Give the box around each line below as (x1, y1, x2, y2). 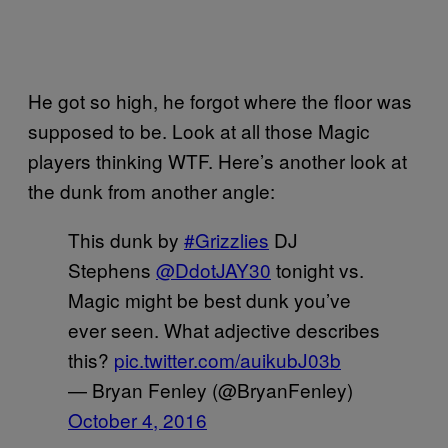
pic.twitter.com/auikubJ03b (114, 345, 341, 373)
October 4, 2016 (68, 405, 207, 433)
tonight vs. (271, 255, 364, 283)
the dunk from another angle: (28, 176, 275, 204)
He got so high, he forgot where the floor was (28, 86, 412, 114)
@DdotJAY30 (156, 255, 271, 283)
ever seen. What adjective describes (68, 315, 380, 343)
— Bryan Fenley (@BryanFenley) (68, 375, 353, 403)
